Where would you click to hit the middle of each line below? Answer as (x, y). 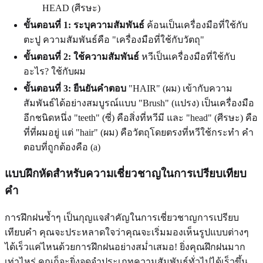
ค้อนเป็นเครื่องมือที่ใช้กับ (196, 25)
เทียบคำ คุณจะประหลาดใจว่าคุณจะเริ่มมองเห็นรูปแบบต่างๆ (127, 232)
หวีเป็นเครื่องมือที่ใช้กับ (187, 56)
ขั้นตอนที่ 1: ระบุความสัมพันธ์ (84, 25)
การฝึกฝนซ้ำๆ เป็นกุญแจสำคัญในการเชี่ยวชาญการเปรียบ (122, 218)
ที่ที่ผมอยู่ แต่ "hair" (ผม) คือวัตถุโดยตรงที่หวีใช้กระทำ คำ (139, 132)
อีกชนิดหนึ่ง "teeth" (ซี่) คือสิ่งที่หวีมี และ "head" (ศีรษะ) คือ (141, 117)
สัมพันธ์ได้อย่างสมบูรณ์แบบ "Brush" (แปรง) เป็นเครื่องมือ (139, 103)
